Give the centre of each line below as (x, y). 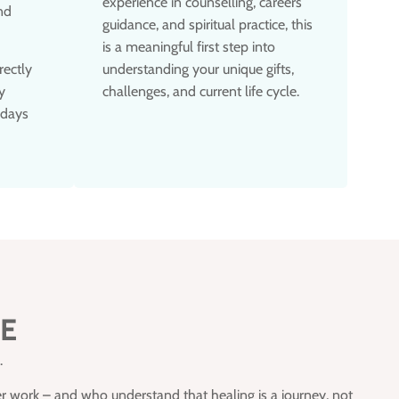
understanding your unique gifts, (198, 69)
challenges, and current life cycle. (201, 91)
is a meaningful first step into (189, 46)
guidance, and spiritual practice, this (208, 24)
